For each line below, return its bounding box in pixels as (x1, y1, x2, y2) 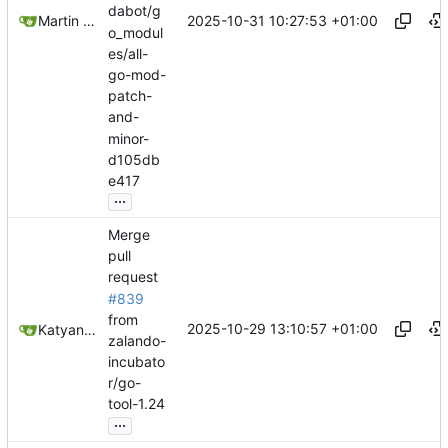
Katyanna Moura (84, 321, 96, 339)
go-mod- (108, 66, 166, 84)
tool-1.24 (108, 395, 165, 413)
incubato (108, 353, 165, 371)
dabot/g (108, 2, 161, 20)
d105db (108, 150, 160, 168)
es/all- (108, 45, 148, 63)
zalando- (108, 332, 166, 350)
